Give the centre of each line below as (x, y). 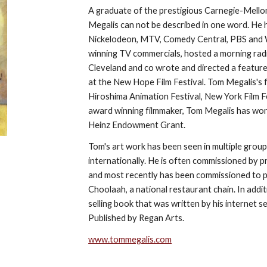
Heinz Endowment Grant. (137, 125)
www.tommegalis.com (130, 239)
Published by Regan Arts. (136, 218)
